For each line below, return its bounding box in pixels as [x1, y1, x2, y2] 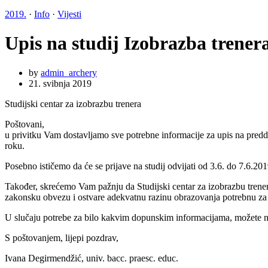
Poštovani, [5, 118, 44, 129]
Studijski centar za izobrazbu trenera [5, 98, 141, 109]
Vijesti [57, 9, 81, 19]
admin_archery [41, 67, 97, 78]
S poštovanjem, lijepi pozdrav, [5, 232, 118, 243]
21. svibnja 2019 [29, 78, 92, 89]
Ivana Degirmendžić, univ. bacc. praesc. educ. [5, 252, 178, 263]
